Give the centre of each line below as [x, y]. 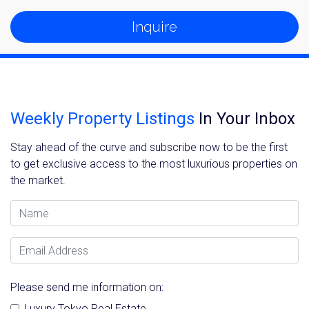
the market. [38, 181]
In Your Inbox [245, 119]
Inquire [154, 27]
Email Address [44, 245]
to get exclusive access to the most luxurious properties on [154, 164]
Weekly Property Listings [102, 119]
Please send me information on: [87, 288]
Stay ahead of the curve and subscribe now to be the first [149, 148]
